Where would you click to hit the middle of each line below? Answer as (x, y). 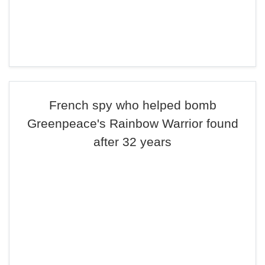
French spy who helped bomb (132, 105)
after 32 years (132, 142)
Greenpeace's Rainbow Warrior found (132, 123)
